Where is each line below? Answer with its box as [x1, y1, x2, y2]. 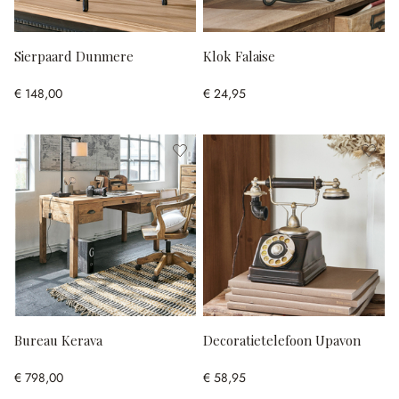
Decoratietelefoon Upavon [203, 330, 361, 349]
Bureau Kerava [14, 330, 102, 349]
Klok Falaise [203, 46, 275, 65]
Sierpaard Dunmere [14, 46, 134, 65]
